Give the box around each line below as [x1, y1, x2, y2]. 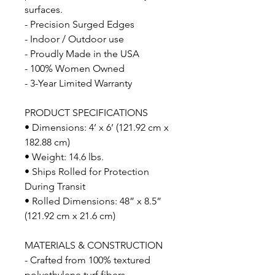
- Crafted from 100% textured [25, 254, 150, 266]
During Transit [25, 180, 85, 192]
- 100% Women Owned [25, 62, 125, 74]
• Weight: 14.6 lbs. [25, 150, 104, 163]
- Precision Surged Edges [25, 18, 134, 30]
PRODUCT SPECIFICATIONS [25, 106, 148, 118]
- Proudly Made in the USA [25, 47, 139, 60]
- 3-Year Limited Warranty [25, 77, 132, 89]
